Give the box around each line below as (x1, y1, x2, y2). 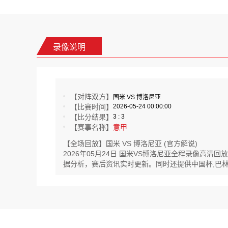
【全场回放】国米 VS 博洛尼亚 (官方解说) (63, 139, 197, 148)
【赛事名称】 (70, 123, 113, 131)
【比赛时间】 (70, 103, 113, 111)
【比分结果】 (70, 113, 113, 121)
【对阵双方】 (70, 93, 113, 101)
